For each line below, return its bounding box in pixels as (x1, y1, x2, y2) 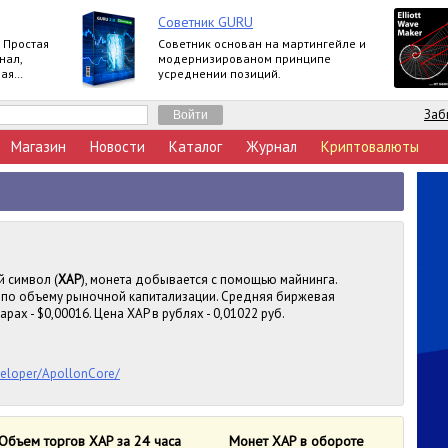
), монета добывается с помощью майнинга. (81, 271, 337, 288)
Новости (90, 137, 145, 156)
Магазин (11, 137, 66, 156)
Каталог (169, 137, 222, 156)
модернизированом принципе (158, 51, 331, 66)
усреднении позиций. (158, 66, 281, 81)
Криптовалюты (321, 137, 419, 156)
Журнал (246, 137, 297, 156)
